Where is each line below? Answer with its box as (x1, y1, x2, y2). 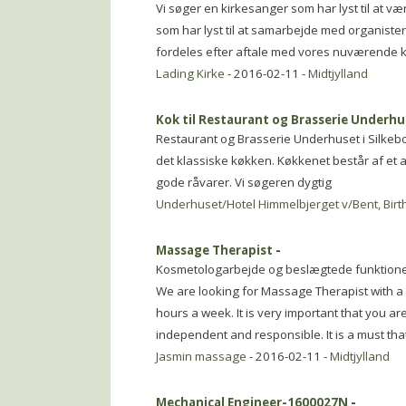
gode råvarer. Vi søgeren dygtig (156, 174, 332, 190)
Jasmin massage (156, 348, 246, 364)
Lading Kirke (156, 65, 225, 82)
